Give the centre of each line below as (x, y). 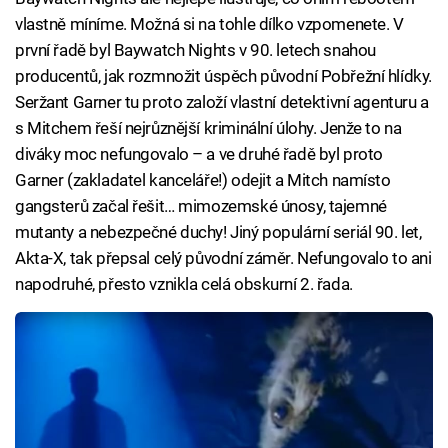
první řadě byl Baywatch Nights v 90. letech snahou (195, 49)
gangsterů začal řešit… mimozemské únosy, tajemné (201, 205)
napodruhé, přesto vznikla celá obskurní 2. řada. (184, 283)
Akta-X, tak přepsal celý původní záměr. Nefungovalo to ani (223, 257)
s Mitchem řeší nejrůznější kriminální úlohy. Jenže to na (208, 127)
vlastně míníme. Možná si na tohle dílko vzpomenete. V (209, 23)
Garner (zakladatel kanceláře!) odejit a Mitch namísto (203, 179)
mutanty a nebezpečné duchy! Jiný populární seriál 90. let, (218, 231)
